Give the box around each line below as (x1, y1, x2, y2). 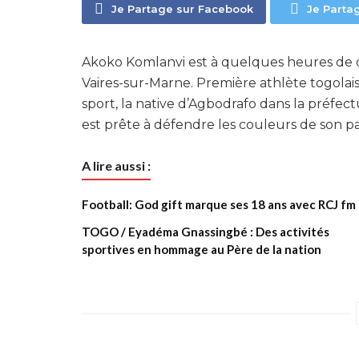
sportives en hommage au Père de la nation (82, 242, 321, 256)
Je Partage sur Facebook (111, 2, 254, 15)
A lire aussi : (82, 158, 151, 173)
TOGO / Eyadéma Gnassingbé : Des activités (82, 224, 329, 239)
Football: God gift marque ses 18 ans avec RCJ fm (82, 197, 356, 212)
